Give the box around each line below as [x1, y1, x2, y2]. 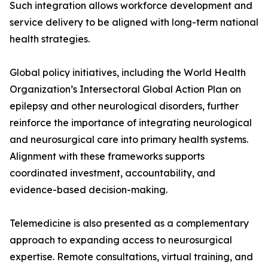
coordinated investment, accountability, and [10, 167, 215, 179]
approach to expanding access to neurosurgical [10, 234, 232, 246]
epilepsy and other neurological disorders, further [10, 100, 239, 112]
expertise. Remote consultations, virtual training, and [10, 251, 253, 263]
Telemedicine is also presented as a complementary [10, 217, 249, 230]
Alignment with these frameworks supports [10, 150, 205, 163]
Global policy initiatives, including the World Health [10, 66, 246, 79]
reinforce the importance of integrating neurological [10, 117, 252, 129]
